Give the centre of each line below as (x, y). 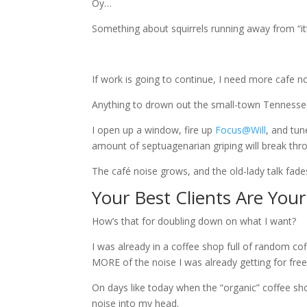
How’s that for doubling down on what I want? (194, 221)
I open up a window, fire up (154, 130)
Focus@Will (241, 130)
